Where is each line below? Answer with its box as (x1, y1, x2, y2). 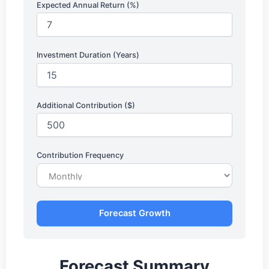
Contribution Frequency (37, 151, 124, 160)
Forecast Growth (98, 207, 171, 219)
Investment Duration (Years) (37, 50, 140, 60)
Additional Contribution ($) (37, 100, 136, 110)
